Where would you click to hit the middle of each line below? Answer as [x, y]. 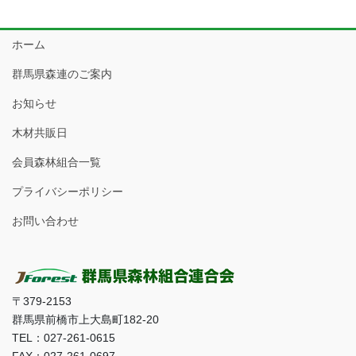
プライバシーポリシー [68, 191]
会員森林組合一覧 [56, 162]
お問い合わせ [45, 221]
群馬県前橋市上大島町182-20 [85, 320]
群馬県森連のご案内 [62, 74]
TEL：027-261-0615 [64, 338]
